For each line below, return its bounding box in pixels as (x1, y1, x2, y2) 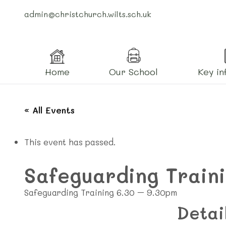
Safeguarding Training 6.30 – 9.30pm (24, 187, 177, 198)
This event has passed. (24, 136, 116, 147)
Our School (109, 65, 158, 78)
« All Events (24, 104, 75, 116)
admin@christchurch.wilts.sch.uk (24, 9, 151, 19)
